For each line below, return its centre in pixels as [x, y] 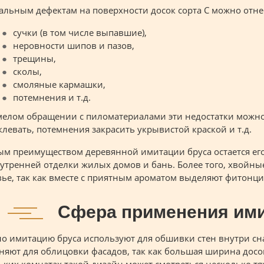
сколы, [27, 72]
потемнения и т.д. [52, 98]
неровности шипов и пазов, [74, 46]
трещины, [34, 59]
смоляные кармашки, [59, 85]
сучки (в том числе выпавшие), [80, 33]
